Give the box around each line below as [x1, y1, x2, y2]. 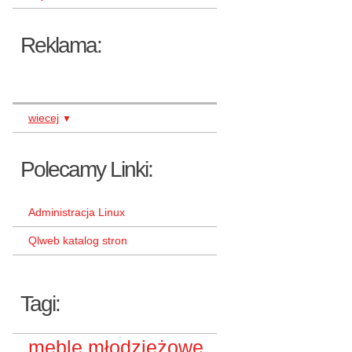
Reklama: [20, 33, 101, 57]
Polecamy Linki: [20, 157, 152, 181]
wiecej [28, 112, 59, 124]
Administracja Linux [28, 206, 125, 218]
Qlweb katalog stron [28, 234, 127, 247]
